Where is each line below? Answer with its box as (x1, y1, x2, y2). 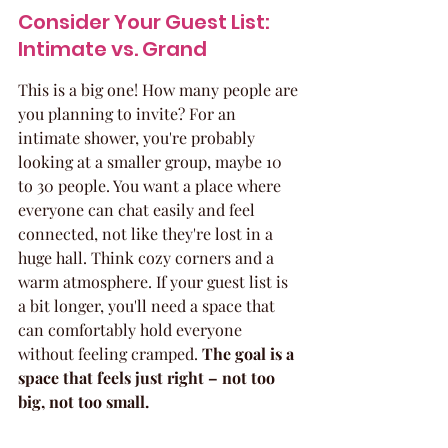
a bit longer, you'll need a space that (18, 295, 279, 316)
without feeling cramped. (18, 343, 202, 364)
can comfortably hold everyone (18, 319, 246, 340)
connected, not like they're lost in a (18, 223, 277, 244)
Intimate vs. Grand (18, 35, 207, 63)
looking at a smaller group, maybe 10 (18, 151, 286, 172)
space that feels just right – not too (18, 367, 279, 388)
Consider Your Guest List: (18, 8, 274, 36)
